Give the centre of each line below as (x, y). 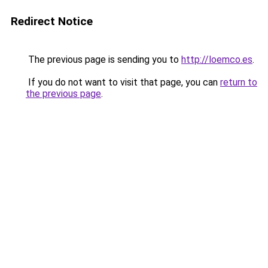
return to (239, 82)
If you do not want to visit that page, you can (123, 82)
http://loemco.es (217, 60)
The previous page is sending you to (103, 60)
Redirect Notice (52, 21)
